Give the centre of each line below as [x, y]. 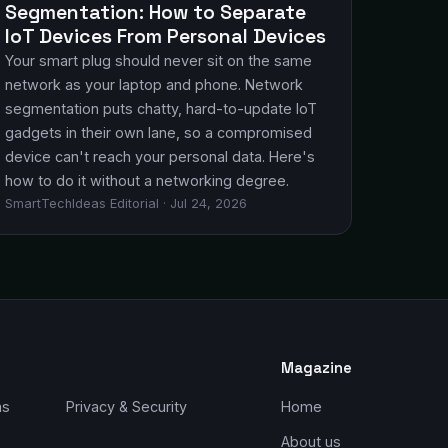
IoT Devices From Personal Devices [165, 36]
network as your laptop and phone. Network [154, 84]
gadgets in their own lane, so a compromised [158, 132]
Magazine [316, 368]
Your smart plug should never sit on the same [158, 60]
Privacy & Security [126, 406]
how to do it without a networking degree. [147, 180]
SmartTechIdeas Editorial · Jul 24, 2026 [126, 203]
